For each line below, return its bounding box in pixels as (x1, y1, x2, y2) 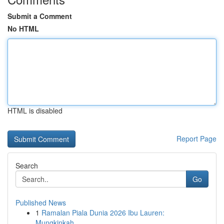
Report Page (176, 133, 216, 143)
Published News (15, 197, 66, 207)
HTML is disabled (7, 105, 62, 115)
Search (15, 160, 38, 170)
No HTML (7, 23, 39, 33)
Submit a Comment (7, 11, 72, 21)
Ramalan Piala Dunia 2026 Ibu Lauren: (41, 207, 164, 217)
